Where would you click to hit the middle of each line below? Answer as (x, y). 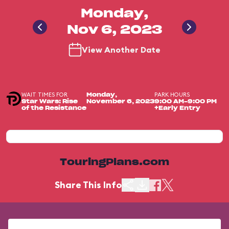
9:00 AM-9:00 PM (186, 101)
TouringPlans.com (114, 163)
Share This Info (88, 185)
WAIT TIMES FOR (44, 95)
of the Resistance (54, 108)
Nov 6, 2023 (114, 30)
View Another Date (121, 50)
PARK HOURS (172, 95)
